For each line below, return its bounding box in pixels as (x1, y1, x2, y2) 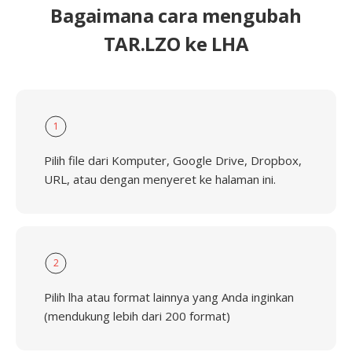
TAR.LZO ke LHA (103, 31, 249, 57)
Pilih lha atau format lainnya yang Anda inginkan (44, 289, 294, 305)
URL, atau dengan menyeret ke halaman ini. (44, 171, 276, 187)
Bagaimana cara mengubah (50, 2, 302, 28)
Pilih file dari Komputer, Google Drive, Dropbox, (44, 152, 302, 168)
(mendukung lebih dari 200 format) (44, 308, 230, 324)
